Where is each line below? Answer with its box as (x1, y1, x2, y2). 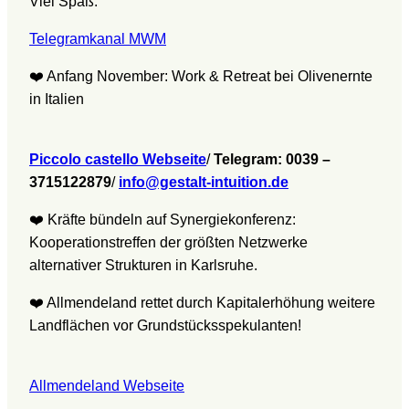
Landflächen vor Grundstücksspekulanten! (29, 318, 301, 334)
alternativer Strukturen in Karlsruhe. (29, 257, 257, 274)
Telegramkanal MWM (29, 31, 166, 47)
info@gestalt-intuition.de (119, 174, 288, 191)
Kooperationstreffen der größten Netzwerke (29, 235, 308, 251)
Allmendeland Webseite (29, 378, 184, 394)
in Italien (29, 91, 84, 108)
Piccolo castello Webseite (29, 152, 206, 168)
